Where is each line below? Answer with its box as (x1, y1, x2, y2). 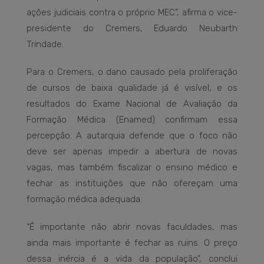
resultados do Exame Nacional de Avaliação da (27, 98, 237, 109)
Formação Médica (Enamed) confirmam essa (27, 114, 237, 125)
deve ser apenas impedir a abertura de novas (27, 146, 237, 157)
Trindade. (27, 38, 64, 49)
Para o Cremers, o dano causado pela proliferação (27, 66, 237, 77)
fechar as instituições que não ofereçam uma (27, 177, 237, 189)
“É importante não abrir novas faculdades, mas (27, 221, 237, 232)
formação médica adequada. (27, 193, 142, 204)
